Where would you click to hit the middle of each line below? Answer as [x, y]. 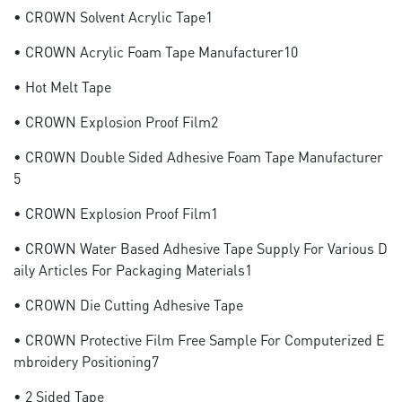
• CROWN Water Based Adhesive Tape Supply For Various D [201, 248]
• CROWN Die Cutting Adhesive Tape [128, 305]
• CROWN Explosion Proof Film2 [116, 122]
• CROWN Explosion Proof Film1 [116, 213]
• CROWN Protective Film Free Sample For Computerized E [199, 340]
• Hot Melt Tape [62, 87]
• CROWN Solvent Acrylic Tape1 [113, 17]
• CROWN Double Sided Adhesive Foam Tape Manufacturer [198, 157]
